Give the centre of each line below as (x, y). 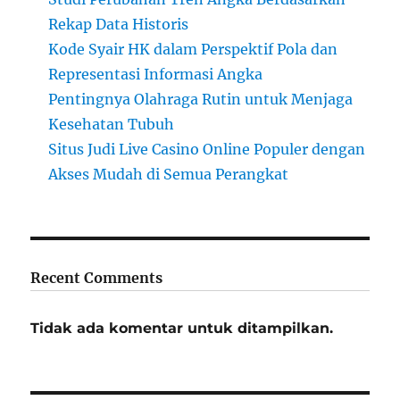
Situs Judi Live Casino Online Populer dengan (207, 149)
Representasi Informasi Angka (156, 74)
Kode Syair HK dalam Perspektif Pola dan (193, 49)
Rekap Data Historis (119, 24)
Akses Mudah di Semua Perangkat (169, 174)
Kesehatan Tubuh (112, 124)
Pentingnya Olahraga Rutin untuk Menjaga (201, 99)
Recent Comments (97, 277)
